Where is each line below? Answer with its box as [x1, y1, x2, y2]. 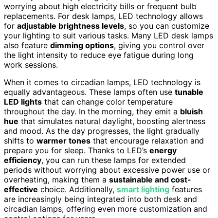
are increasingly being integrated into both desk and [4, 194, 197, 204]
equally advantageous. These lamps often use [4, 87, 175, 97]
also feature [4, 40, 50, 50]
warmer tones [36, 135, 91, 145]
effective [4, 184, 38, 194]
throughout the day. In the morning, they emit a [4, 106, 180, 116]
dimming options [50, 40, 114, 50]
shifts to [4, 135, 36, 145]
